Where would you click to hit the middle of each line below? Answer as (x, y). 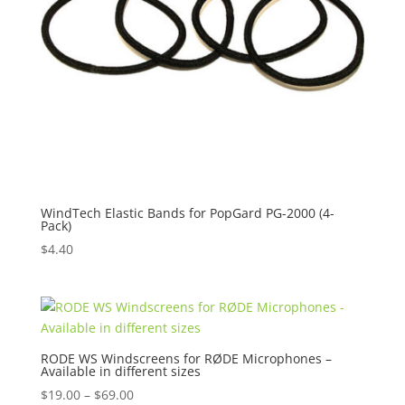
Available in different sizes (120, 372)
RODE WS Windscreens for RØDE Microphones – (186, 359)
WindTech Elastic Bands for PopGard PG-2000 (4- (187, 212)
